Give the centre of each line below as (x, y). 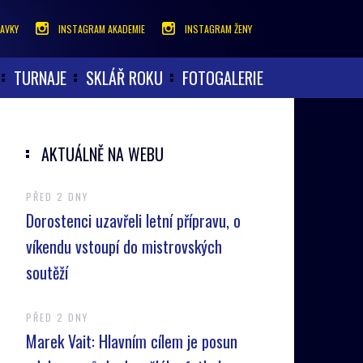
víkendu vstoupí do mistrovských (124, 246)
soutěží (47, 272)
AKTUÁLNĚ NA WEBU (102, 154)
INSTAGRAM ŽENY (218, 29)
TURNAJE (40, 78)
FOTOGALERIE (223, 78)
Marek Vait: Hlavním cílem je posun (131, 341)
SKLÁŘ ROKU (124, 78)
